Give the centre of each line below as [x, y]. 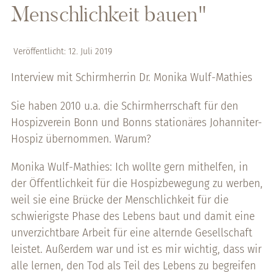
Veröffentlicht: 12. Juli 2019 [62, 51]
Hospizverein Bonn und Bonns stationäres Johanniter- [136, 122]
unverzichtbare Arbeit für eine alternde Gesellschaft [131, 232]
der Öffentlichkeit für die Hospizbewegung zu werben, [136, 183]
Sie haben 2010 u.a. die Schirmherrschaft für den [124, 105]
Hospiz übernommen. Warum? [81, 138]
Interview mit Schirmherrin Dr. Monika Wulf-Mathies [131, 77]
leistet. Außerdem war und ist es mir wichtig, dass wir [136, 249]
